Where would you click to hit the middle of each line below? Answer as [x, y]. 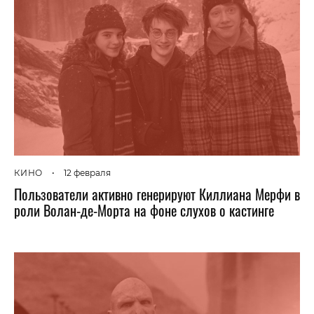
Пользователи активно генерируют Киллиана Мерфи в [157, 194]
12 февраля [88, 173]
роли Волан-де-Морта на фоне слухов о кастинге [144, 211]
